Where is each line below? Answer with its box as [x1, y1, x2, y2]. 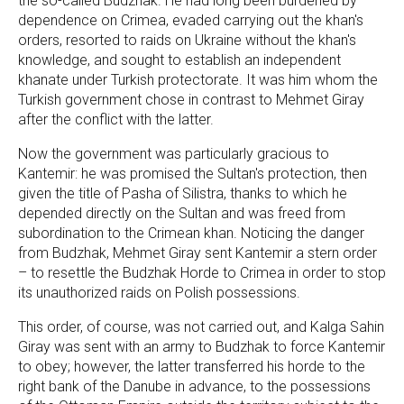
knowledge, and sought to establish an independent [18, 50, 341, 69]
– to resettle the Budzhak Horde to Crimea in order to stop [18, 263, 386, 281]
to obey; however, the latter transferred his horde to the [18, 357, 365, 375]
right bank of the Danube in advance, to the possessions [18, 377, 371, 395]
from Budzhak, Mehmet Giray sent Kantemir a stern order [18, 243, 377, 262]
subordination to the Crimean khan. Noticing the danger [18, 224, 364, 242]
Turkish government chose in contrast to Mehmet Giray [18, 90, 364, 108]
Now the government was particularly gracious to [18, 144, 329, 162]
